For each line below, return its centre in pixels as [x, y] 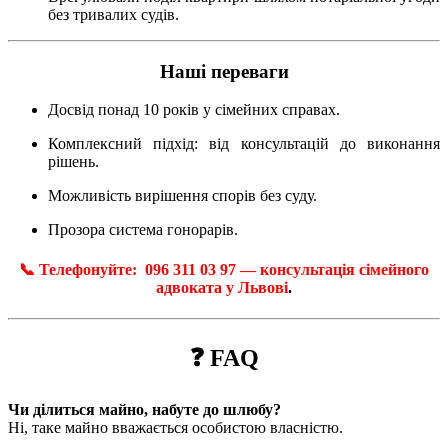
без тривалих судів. [113, 15]
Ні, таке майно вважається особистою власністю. [175, 427]
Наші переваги [224, 71]
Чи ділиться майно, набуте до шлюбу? [144, 409]
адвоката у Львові [222, 287]
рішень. [73, 162]
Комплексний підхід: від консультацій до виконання [244, 144]
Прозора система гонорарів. [143, 230]
